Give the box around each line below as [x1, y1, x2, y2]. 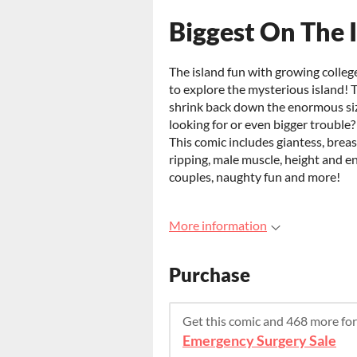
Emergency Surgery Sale [182, 332, 336, 350]
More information [169, 218, 267, 233]
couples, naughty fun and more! [169, 169, 340, 184]
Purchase [169, 263, 250, 287]
